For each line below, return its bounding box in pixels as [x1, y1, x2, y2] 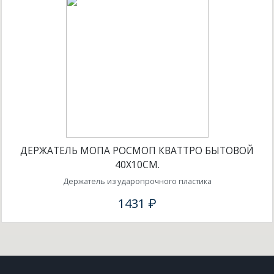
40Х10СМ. [114, 158, 160, 172]
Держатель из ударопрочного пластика [62, 176, 212, 187]
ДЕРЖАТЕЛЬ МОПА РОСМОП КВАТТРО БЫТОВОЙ [20, 144, 254, 158]
